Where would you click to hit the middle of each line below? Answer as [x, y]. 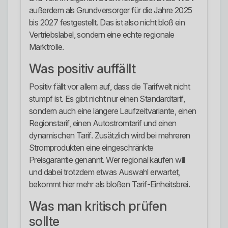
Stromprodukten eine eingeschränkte [91, 148]
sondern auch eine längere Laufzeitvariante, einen [113, 111]
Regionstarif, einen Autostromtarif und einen [103, 123]
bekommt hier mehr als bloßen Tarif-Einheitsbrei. [110, 184]
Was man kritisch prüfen [98, 206]
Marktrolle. [47, 47]
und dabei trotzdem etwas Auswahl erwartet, [105, 172]
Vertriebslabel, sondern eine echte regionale [102, 35]
